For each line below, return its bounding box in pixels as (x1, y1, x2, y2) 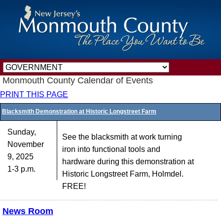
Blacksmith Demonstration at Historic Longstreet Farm (2, 108, 156, 115)
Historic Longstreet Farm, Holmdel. (62, 170, 184, 178)
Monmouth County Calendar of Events (2, 75, 153, 85)
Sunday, (7, 128, 36, 136)
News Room (2, 206, 53, 216)
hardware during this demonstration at (62, 157, 194, 166)
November (7, 140, 44, 148)
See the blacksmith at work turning (62, 133, 182, 141)
